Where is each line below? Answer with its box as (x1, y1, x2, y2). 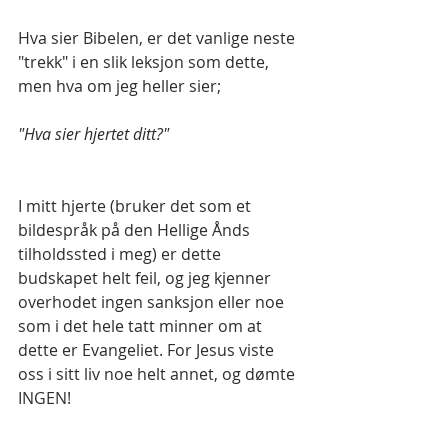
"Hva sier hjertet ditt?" (18, 123, 169, 146)
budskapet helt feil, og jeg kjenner (18, 267, 275, 290)
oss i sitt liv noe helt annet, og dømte (18, 363, 299, 386)
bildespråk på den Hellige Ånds (18, 219, 254, 242)
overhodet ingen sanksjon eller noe (18, 291, 288, 314)
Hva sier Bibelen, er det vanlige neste (18, 27, 299, 50)
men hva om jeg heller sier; (18, 75, 225, 98)
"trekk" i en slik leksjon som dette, (18, 51, 273, 74)
